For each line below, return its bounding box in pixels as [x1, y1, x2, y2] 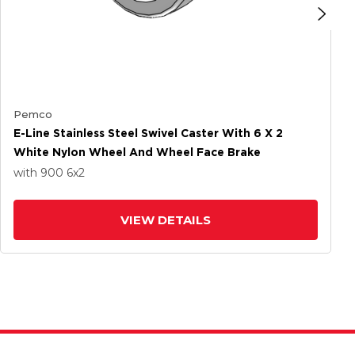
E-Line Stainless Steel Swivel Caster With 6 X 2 [13, 127, 283, 139]
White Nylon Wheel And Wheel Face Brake [13, 146, 261, 158]
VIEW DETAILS [120, 212, 211, 227]
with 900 [13, 166, 67, 180]
